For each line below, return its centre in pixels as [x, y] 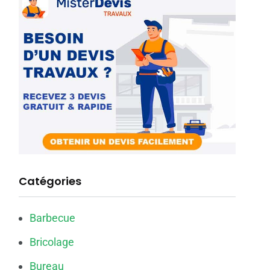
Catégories [50, 181]
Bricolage [52, 242]
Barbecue [52, 218]
